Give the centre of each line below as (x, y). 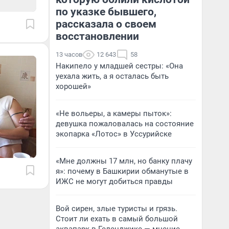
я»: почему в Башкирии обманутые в (122, 171)
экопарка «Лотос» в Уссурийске (114, 134)
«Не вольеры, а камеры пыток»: (114, 113)
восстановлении (97, 36)
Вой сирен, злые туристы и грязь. (117, 209)
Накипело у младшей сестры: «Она (119, 66)
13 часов (69, 54)
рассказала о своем (106, 24)
